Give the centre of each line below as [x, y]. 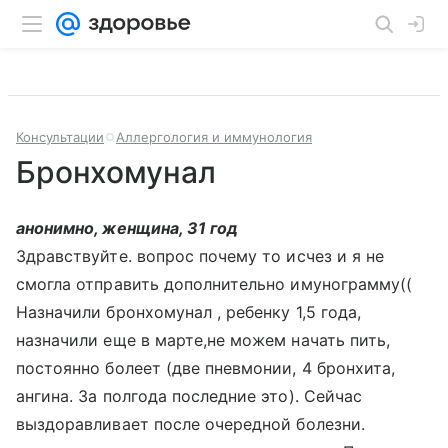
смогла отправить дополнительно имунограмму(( [214, 284]
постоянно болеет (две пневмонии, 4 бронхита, [206, 368]
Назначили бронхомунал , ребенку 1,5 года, [188, 312]
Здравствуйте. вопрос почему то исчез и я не [200, 256]
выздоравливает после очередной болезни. [190, 424]
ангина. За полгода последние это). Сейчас [189, 396]
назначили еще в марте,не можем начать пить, [203, 340]
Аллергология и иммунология [214, 137]
